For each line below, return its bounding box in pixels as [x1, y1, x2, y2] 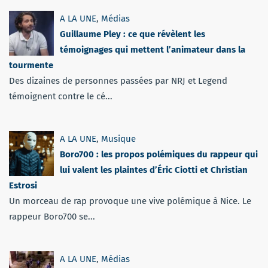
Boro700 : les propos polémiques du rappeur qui [60, 148, 258, 160]
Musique [101, 133, 136, 144]
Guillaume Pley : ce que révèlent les [60, 28, 205, 39]
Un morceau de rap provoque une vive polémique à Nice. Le [9, 195, 251, 206]
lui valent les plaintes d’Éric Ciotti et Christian [60, 164, 248, 175]
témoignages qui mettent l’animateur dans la [60, 44, 245, 55]
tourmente [9, 59, 53, 71]
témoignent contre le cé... [9, 90, 112, 102]
